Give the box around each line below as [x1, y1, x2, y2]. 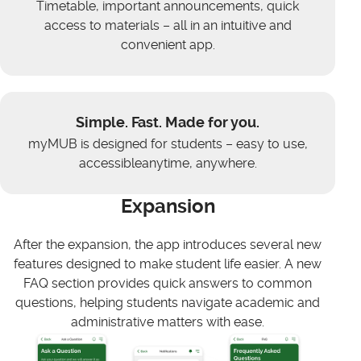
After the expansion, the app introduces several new [14, 237, 322, 252]
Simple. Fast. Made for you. [76, 114, 259, 131]
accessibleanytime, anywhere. [78, 156, 257, 171]
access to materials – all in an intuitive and [44, 18, 292, 33]
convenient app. [120, 37, 215, 52]
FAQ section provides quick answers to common [23, 276, 312, 291]
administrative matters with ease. [71, 314, 264, 330]
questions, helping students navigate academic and [15, 295, 320, 310]
